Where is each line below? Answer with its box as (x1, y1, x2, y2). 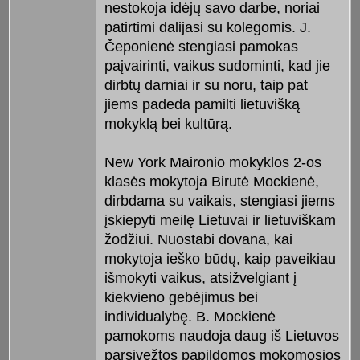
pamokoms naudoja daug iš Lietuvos (104, 328, 339, 345)
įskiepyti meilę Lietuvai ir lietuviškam (104, 212, 336, 229)
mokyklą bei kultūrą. (104, 116, 232, 133)
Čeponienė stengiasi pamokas (104, 39, 298, 55)
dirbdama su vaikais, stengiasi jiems (104, 193, 335, 210)
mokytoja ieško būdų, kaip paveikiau (104, 251, 336, 268)
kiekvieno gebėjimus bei (104, 289, 258, 306)
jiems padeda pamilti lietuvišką (104, 96, 300, 113)
